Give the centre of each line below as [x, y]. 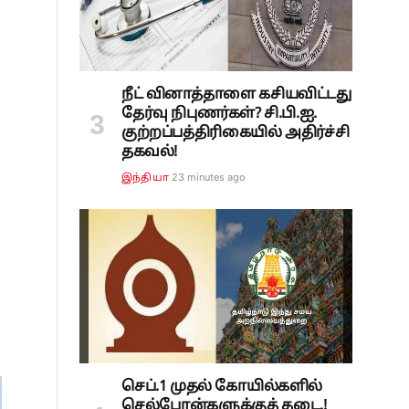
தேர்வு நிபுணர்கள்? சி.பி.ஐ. [219, 115]
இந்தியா [145, 178]
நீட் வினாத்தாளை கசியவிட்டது [236, 95]
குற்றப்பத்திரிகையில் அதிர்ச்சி [236, 134]
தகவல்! [149, 153]
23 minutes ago [208, 178]
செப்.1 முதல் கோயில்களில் [222, 387]
